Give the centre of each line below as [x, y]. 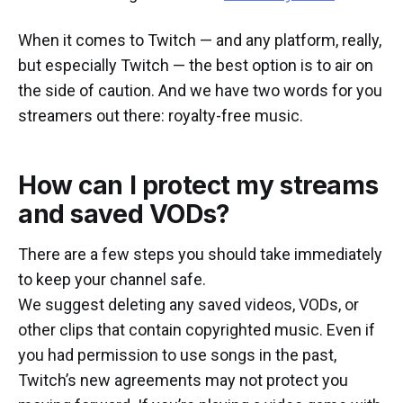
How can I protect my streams [198, 186]
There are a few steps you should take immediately [200, 255]
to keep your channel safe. [112, 280]
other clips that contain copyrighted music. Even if [197, 330]
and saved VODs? [124, 215]
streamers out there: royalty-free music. [161, 116]
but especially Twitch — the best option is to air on [196, 66]
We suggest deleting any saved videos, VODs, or [188, 305]
